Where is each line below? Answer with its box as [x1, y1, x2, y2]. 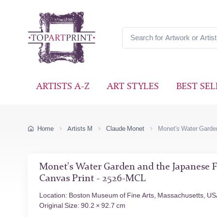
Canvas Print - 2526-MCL [39, 173, 146, 184]
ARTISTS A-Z [36, 82, 90, 92]
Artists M [67, 125, 93, 132]
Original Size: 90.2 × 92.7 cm [39, 201, 125, 210]
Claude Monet [106, 125, 144, 132]
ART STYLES [107, 82, 159, 92]
